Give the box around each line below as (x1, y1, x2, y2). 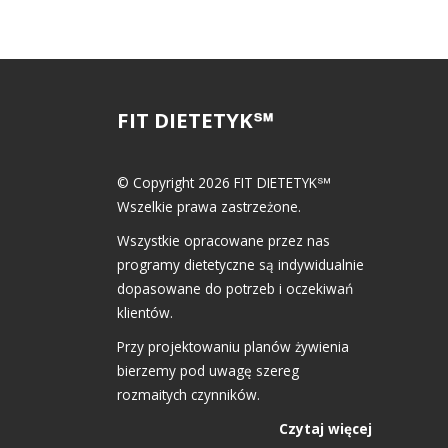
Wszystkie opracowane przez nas (117, 230, 330, 250)
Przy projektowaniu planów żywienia (117, 336, 349, 356)
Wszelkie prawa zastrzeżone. (117, 196, 301, 216)
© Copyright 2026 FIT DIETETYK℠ (117, 172, 331, 192)
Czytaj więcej (279, 418, 372, 438)
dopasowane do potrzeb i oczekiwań (117, 278, 353, 298)
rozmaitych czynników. (117, 384, 260, 404)
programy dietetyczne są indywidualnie (117, 254, 364, 274)
